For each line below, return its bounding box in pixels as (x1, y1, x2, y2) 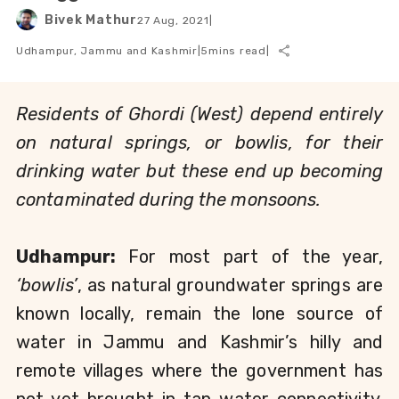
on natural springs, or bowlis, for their (16, 132, 383, 153)
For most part (127, 246, 259, 267)
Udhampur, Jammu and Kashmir (16, 45, 198, 57)
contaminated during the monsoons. (16, 189, 326, 210)
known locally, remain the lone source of (16, 303, 383, 324)
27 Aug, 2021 (136, 13, 209, 27)
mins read (208, 45, 266, 57)
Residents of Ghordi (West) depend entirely (16, 103, 383, 125)
